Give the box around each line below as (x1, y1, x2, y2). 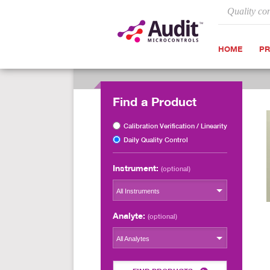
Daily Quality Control (124, 136, 188, 144)
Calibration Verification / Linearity (124, 122, 227, 130)
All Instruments (116, 187, 160, 195)
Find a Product (113, 94, 196, 109)
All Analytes (116, 235, 149, 242)
